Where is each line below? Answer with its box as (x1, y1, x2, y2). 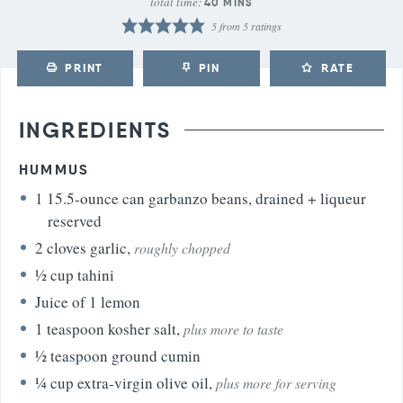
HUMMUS (19, 159, 90, 179)
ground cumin (112, 345, 201, 366)
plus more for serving (216, 372, 336, 392)
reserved (48, 210, 102, 231)
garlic (90, 237, 127, 258)
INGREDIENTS (19, 116, 172, 144)
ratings (248, 18, 282, 33)
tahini (77, 264, 114, 285)
